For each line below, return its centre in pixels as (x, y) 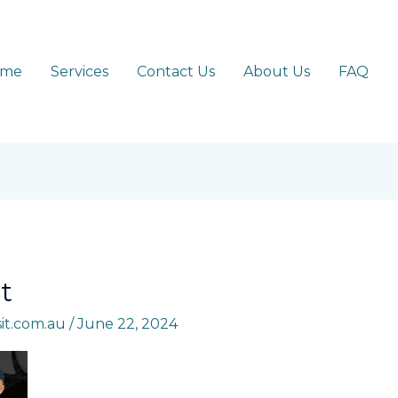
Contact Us (176, 71)
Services (80, 71)
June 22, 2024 (127, 323)
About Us (277, 71)
